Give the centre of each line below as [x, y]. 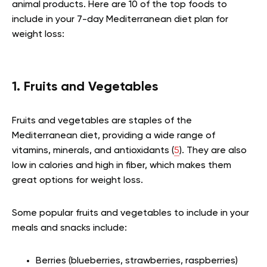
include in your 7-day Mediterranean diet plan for [120, 20]
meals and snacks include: [69, 229]
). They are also [213, 151]
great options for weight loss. [77, 181]
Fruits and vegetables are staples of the [102, 121]
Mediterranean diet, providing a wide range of [114, 136]
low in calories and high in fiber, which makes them [122, 166]
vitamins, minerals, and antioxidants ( [93, 151]
